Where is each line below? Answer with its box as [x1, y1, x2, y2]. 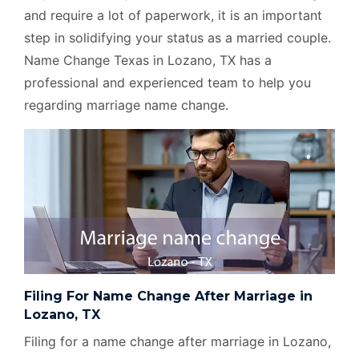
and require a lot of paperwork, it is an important [24, 6, 322, 23]
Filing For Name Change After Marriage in [24, 288, 313, 304]
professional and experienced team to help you [24, 74, 311, 91]
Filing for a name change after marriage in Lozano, [24, 333, 331, 349]
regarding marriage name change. [24, 96, 228, 113]
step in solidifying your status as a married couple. [24, 29, 331, 46]
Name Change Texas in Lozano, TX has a [24, 51, 272, 68]
